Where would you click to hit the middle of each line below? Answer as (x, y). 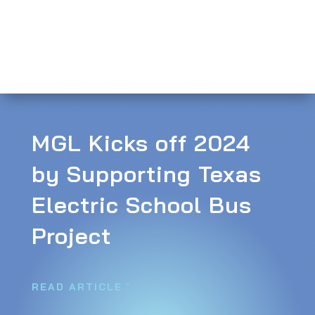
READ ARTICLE (77, 287)
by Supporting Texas (146, 173)
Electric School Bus (141, 204)
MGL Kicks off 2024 (141, 142)
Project (71, 235)
